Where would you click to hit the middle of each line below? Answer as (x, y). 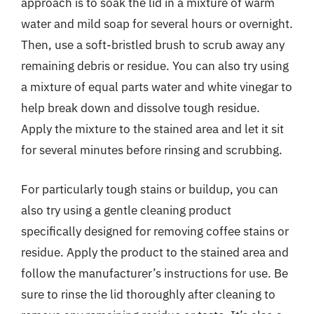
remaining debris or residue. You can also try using (155, 66)
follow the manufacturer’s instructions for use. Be (155, 273)
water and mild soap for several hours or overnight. (157, 24)
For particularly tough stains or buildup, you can (150, 189)
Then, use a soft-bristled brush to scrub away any (153, 45)
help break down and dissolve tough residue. (141, 108)
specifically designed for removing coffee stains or (155, 231)
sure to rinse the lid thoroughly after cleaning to (148, 294)
